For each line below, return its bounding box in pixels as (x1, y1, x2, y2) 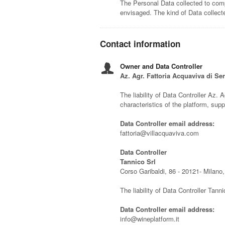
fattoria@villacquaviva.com (120, 128, 199, 138)
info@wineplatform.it (120, 214, 180, 224)
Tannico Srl (120, 157, 156, 167)
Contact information (100, 38, 181, 50)
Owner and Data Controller (120, 61, 203, 71)
